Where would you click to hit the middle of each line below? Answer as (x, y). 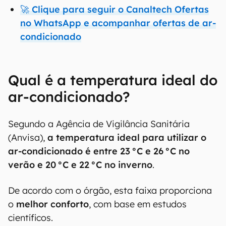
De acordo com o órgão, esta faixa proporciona (110, 190)
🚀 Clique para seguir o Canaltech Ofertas (115, 9)
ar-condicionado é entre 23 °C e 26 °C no (99, 151)
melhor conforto (52, 204)
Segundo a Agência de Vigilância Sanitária (99, 124)
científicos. (32, 218)
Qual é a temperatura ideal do (113, 80)
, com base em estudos (138, 204)
